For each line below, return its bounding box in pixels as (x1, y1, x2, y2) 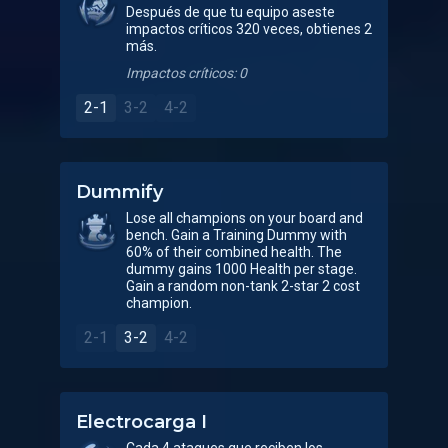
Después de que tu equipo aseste (126, 4, 335, 20)
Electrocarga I (76, 411, 207, 433)
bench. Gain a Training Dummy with (126, 227, 347, 243)
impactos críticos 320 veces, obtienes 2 (126, 21, 372, 37)
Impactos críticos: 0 (126, 65, 247, 81)
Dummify (76, 181, 163, 203)
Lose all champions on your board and (126, 210, 363, 226)
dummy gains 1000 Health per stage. (126, 261, 357, 277)
